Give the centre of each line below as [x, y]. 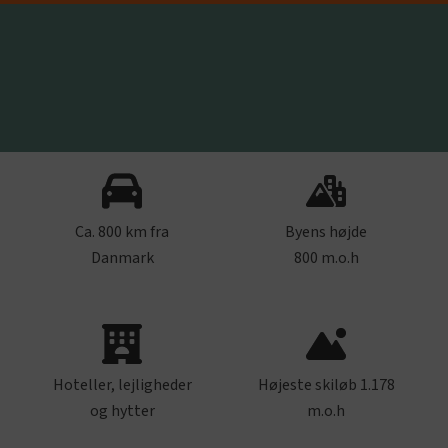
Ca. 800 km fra [122, 232]
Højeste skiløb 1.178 [326, 385]
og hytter [122, 411]
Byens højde [326, 232]
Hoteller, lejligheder [122, 385]
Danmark [122, 258]
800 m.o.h [326, 258]
